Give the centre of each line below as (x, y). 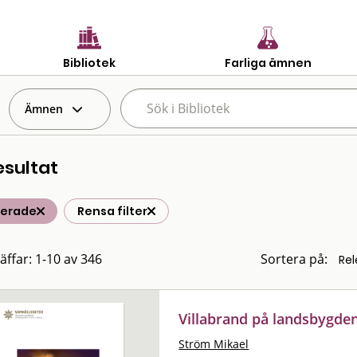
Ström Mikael (214, 343)
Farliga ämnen (268, 63)
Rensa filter (112, 211)
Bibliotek (89, 63)
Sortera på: (294, 259)
